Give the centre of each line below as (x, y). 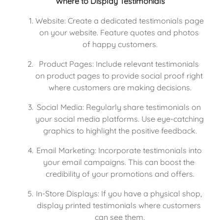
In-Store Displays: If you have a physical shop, (119, 193)
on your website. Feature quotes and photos (119, 32)
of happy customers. (120, 44)
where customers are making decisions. (120, 87)
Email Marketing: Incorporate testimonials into (119, 150)
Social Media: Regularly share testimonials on (119, 107)
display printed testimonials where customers (119, 205)
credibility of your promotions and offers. (120, 174)
